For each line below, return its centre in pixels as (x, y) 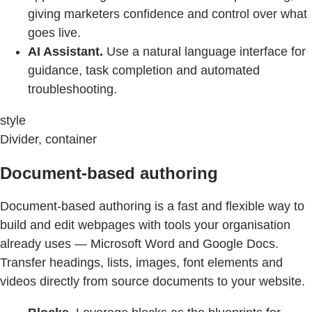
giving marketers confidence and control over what (167, 14)
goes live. (54, 32)
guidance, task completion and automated (144, 70)
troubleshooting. (72, 89)
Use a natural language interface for (204, 51)
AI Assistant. (65, 51)
